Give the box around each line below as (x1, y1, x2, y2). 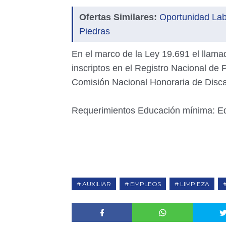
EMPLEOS (130, 180, 161, 188)
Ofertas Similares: (79, 12, 157, 22)
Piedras (79, 26, 110, 36)
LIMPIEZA (180, 180, 209, 188)
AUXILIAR (82, 180, 111, 188)
